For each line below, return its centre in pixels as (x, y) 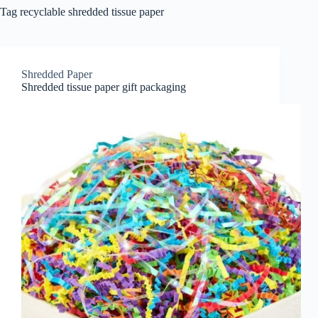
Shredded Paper (57, 74)
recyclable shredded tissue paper (91, 11)
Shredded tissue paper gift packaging (104, 87)
